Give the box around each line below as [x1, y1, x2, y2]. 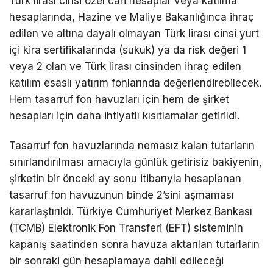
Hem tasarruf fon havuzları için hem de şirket [9, 93, 229, 106]
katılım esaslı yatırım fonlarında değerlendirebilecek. [9, 77, 261, 90]
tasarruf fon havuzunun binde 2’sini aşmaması [9, 189, 234, 202]
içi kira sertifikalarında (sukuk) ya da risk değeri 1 [9, 44, 246, 57]
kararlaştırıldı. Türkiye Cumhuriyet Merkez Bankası [9, 205, 252, 218]
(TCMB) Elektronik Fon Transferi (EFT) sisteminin [9, 222, 243, 235]
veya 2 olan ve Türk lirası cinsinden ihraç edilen [9, 60, 241, 73]
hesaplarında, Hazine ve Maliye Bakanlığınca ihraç [9, 11, 254, 24]
